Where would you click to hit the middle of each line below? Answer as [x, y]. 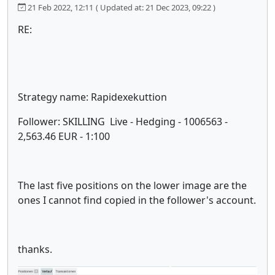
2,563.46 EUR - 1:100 [64, 136]
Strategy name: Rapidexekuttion [92, 97]
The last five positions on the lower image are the [132, 185]
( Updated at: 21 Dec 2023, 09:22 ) [156, 7]
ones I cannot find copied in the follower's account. [137, 200]
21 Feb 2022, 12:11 [60, 7]
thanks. [35, 249]
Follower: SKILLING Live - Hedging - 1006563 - [123, 121]
